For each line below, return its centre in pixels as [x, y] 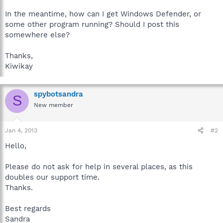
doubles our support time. [52, 177]
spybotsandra [58, 94]
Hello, [16, 146]
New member [54, 105]
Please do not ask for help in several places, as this [99, 167]
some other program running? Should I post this [92, 24]
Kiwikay [19, 66]
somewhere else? [37, 35]
